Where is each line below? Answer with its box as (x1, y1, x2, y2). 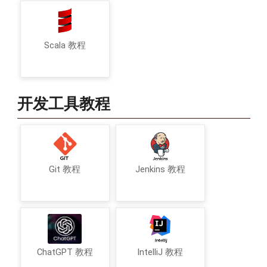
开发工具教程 (17, 95, 110, 113)
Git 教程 (49, 164, 80, 175)
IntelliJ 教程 (137, 247, 183, 258)
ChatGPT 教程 (36, 247, 93, 258)
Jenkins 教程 (135, 164, 185, 175)
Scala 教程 (44, 40, 86, 51)
